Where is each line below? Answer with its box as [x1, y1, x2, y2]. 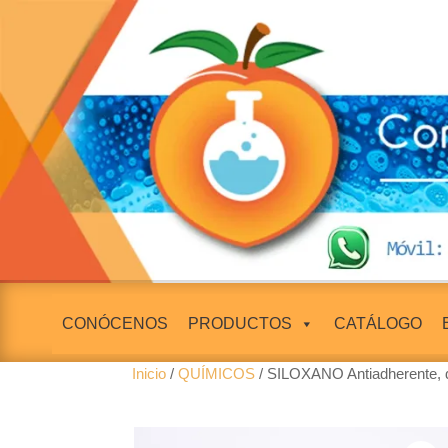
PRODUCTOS [187, 315, 292, 333]
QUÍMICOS [178, 365, 255, 383]
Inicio [132, 365, 166, 383]
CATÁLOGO [333, 315, 422, 333]
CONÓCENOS [61, 315, 168, 333]
